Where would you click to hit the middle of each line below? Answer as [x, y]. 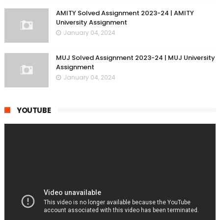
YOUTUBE [34, 110]
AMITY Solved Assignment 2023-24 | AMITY [125, 13]
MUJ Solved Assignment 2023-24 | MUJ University [135, 58]
